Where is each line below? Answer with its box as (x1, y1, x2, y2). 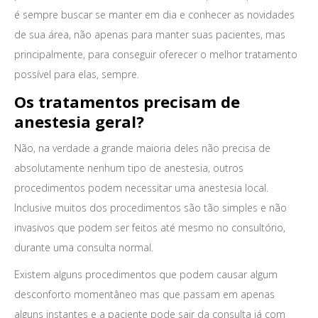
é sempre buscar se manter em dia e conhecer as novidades (14, 8, 295, 21)
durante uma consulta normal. (14, 241, 153, 254)
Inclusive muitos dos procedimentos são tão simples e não (14, 201, 287, 214)
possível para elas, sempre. (14, 67, 139, 81)
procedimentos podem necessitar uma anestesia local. (14, 181, 268, 194)
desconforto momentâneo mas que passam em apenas (14, 287, 275, 301)
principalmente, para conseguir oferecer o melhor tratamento (14, 48, 297, 61)
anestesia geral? (14, 111, 144, 132)
